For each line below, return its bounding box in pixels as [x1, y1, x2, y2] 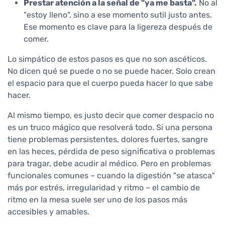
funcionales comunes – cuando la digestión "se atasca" [8, 171, 215, 181]
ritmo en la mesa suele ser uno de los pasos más [8, 195, 187, 205]
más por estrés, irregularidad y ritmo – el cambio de [8, 183, 200, 193]
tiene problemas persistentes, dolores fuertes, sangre [8, 135, 208, 145]
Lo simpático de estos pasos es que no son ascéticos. [8, 54, 207, 64]
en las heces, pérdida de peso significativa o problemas [8, 147, 215, 157]
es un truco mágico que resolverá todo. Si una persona [8, 123, 212, 133]
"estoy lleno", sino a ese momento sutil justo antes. [24, 10, 212, 20]
